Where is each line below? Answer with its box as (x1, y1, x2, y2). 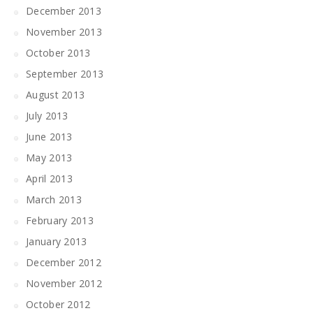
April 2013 (26, 172, 73, 185)
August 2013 (26, 88, 85, 101)
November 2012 (26, 277, 102, 290)
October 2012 (26, 298, 91, 311)
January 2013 (26, 235, 87, 248)
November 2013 (26, 25, 102, 38)
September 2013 (26, 67, 104, 80)
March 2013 (26, 193, 82, 206)
